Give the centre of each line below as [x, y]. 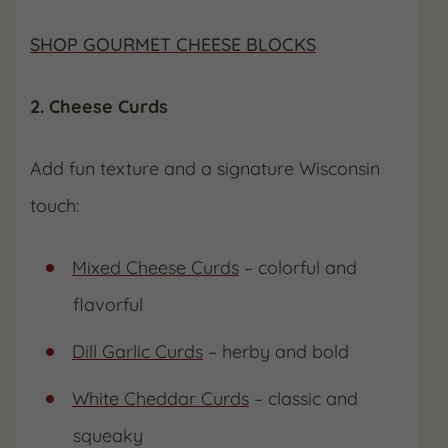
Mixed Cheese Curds [155, 267]
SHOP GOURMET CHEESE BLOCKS [173, 44]
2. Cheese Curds [99, 106]
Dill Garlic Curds [137, 351]
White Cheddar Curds [160, 398]
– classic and [303, 398]
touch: [54, 205]
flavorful [108, 304]
